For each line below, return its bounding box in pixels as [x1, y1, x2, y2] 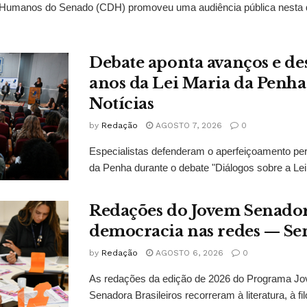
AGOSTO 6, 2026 [153, 247, 223, 258]
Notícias [89, 94, 154, 113]
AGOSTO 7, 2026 [153, 120, 222, 130]
